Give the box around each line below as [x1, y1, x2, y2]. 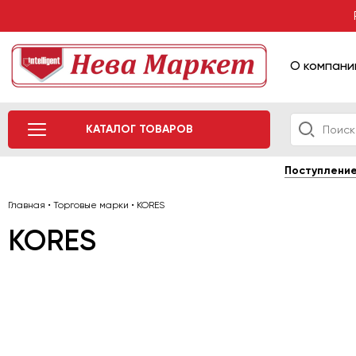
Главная [8, 199, 45, 211]
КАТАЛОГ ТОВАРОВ [85, 122, 193, 136]
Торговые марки [53, 199, 129, 211]
